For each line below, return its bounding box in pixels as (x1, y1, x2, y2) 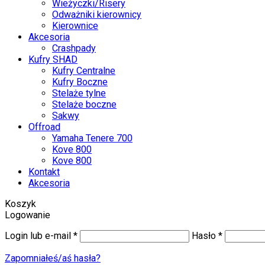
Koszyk (5, 198, 36, 209)
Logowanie (5, 209, 50, 221)
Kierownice (52, 20, 98, 31)
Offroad (28, 121, 60, 132)
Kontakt (28, 166, 60, 177)
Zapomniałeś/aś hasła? (5, 252, 101, 264)
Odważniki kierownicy (52, 8, 141, 20)
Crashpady (52, 42, 96, 54)
